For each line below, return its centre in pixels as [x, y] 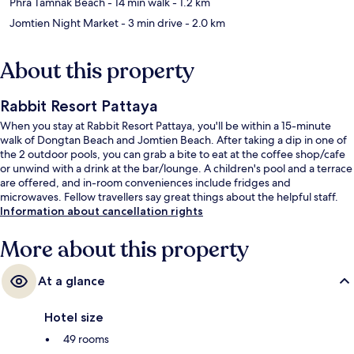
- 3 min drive [151, 23]
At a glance [72, 281]
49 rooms [86, 339]
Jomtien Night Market [64, 23]
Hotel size [74, 318]
